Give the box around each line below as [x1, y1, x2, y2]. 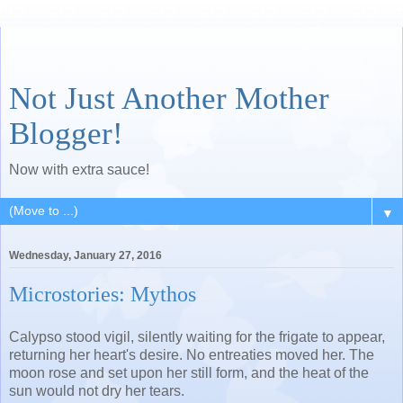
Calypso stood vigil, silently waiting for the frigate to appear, [9, 328, 385, 345]
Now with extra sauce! [9, 162, 149, 177]
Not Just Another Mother [9, 81, 329, 115]
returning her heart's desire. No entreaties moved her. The [9, 346, 374, 363]
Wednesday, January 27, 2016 [9, 249, 162, 263]
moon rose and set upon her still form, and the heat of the [9, 364, 369, 381]
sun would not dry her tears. [9, 382, 184, 399]
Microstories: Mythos [9, 282, 196, 307]
